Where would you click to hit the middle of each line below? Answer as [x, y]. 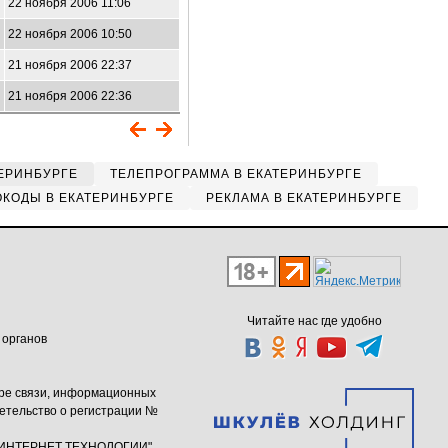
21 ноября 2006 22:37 [70, 65]
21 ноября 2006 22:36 [70, 96]
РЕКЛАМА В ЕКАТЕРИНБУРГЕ [303, 198]
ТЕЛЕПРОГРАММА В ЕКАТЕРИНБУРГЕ [236, 174]
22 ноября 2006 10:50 [70, 34]
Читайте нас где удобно [314, 321]
